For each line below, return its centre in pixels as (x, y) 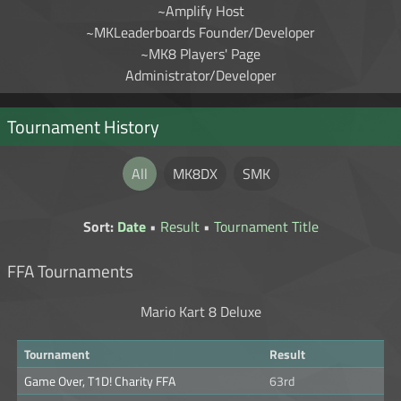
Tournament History (83, 127)
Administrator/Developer (200, 76)
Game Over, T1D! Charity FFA (100, 381)
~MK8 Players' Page (200, 54)
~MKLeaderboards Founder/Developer (200, 33)
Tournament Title (266, 227)
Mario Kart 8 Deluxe (200, 312)
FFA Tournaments (70, 272)
